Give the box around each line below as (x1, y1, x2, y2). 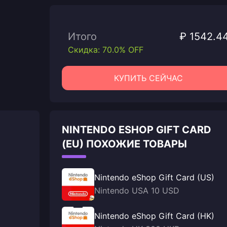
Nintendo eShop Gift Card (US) (94, 172, 214, 182)
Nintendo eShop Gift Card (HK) (94, 211, 214, 221)
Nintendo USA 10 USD (94, 185, 179, 196)
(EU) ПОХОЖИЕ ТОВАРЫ (62, 138, 187, 150)
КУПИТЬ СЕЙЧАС (114, 73, 183, 83)
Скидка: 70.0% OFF (68, 45, 143, 55)
